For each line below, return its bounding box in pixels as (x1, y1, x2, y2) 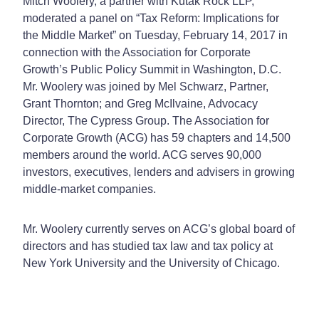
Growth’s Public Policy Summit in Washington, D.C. (23, 63, 281, 75)
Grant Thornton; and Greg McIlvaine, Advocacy (23, 97, 258, 110)
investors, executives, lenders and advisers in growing (23, 165, 295, 178)
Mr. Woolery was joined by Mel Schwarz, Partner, (23, 80, 268, 93)
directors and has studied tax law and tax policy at (23, 239, 273, 252)
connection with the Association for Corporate (23, 46, 251, 58)
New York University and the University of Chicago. (23, 256, 280, 269)
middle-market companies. (23, 182, 156, 195)
